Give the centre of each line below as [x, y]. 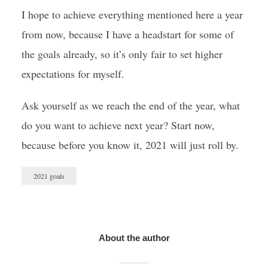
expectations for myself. [73, 74]
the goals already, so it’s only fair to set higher [122, 54]
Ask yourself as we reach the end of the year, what [130, 105]
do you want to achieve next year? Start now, [118, 125]
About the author [134, 238]
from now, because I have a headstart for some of [127, 34]
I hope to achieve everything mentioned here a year [132, 14]
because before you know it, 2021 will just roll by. [130, 145]
